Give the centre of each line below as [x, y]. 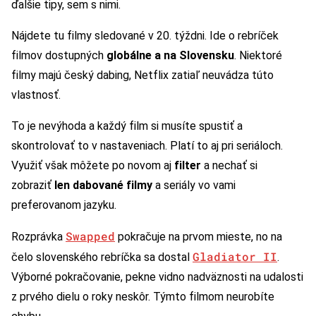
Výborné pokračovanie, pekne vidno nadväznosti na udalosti [157, 276]
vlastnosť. [36, 95]
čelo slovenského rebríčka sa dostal [102, 257]
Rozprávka [38, 236]
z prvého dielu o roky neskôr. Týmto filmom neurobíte [143, 296]
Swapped [90, 236]
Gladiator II [235, 256]
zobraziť [33, 185]
